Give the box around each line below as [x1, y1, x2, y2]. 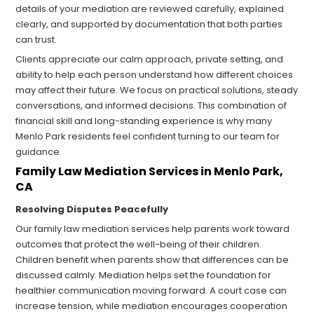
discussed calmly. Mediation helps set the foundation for [15, 268, 272, 282]
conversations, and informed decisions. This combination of [15, 99, 287, 113]
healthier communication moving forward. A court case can [15, 284, 287, 298]
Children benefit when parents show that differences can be [15, 253, 289, 267]
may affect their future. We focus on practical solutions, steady [15, 83, 299, 97]
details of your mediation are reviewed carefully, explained [15, 2, 285, 16]
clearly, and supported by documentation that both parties [15, 18, 283, 32]
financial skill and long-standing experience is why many [15, 114, 273, 128]
